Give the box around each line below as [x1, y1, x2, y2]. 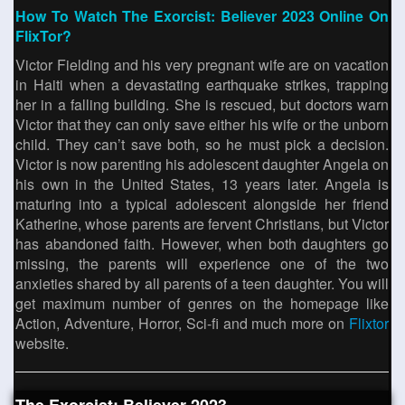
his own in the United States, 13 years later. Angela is [15, 174, 389, 194]
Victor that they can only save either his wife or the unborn [15, 114, 389, 135]
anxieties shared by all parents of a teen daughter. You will [15, 273, 389, 294]
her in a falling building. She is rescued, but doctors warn [15, 94, 389, 115]
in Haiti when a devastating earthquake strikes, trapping [15, 74, 389, 95]
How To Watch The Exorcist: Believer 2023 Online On [15, 5, 389, 26]
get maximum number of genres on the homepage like [15, 293, 389, 314]
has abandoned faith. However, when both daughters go [15, 233, 389, 254]
